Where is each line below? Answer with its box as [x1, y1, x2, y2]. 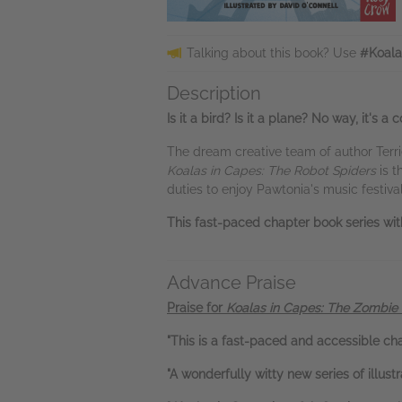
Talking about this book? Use [187, 46, 360, 60]
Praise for [167, 301, 226, 315]
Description [167, 83, 261, 104]
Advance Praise [167, 272, 296, 293]
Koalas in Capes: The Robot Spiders [167, 163, 376, 178]
